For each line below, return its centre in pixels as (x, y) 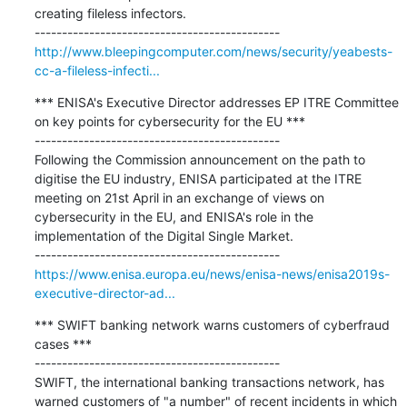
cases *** (63, 343)
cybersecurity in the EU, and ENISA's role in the (174, 216)
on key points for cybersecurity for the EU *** (169, 121)
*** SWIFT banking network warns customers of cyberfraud (212, 324)
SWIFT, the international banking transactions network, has (209, 382)
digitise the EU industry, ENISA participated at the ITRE (198, 178)
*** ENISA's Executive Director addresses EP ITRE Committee (216, 102)
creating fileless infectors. (110, 13)
